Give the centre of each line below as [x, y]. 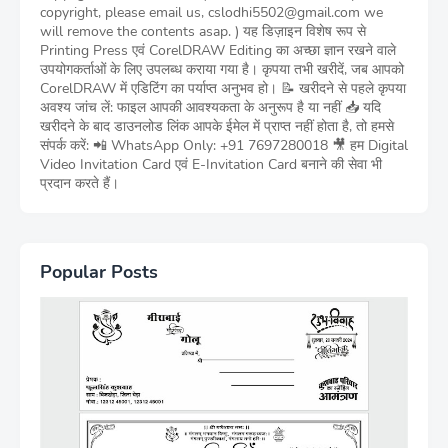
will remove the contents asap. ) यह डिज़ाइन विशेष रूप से [203, 31]
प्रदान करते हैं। [79, 183]
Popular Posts [99, 272]
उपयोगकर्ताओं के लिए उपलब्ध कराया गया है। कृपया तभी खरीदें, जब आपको [222, 69]
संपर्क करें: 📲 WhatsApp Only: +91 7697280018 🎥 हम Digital [224, 145]
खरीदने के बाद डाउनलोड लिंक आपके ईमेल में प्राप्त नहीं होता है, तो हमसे [217, 126]
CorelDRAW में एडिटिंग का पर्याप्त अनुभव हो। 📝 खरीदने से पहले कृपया [223, 88]
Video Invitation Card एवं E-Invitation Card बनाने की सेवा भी [211, 164]
